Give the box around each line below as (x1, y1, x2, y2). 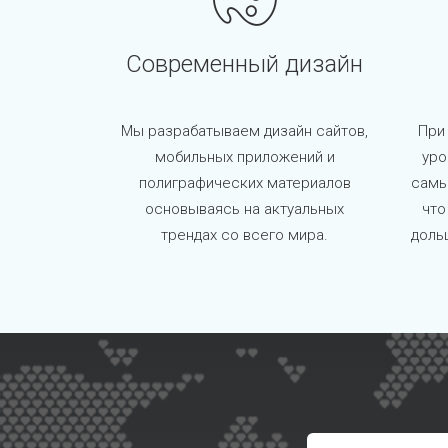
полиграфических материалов (138, 174, 351, 193)
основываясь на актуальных (145, 200, 344, 219)
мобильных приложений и (154, 148, 335, 167)
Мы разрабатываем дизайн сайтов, (121, 122, 368, 141)
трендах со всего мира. (161, 226, 328, 245)
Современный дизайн (126, 50, 363, 79)
